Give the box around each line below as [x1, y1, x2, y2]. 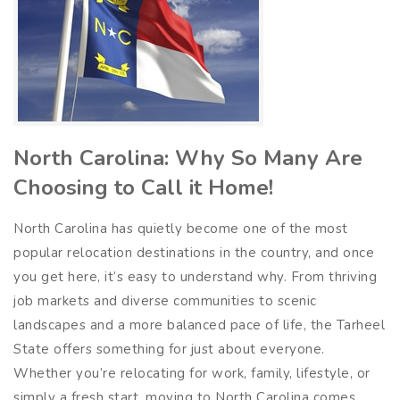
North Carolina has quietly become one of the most [13, 219, 348, 237]
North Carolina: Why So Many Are [13, 143, 362, 172]
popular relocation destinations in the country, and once [13, 243, 374, 262]
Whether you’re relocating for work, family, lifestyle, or [13, 363, 371, 382]
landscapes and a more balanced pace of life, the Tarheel [13, 315, 385, 334]
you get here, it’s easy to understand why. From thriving [13, 267, 377, 286]
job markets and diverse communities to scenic [13, 291, 317, 310]
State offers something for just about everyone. [13, 339, 325, 358]
